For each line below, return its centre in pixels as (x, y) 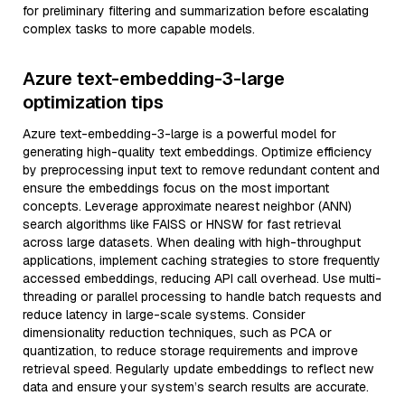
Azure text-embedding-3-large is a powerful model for (179, 134)
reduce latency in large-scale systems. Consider (164, 315)
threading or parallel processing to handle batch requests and (202, 297)
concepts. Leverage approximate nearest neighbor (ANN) (187, 206)
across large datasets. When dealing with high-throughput (192, 242)
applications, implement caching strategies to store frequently (202, 260)
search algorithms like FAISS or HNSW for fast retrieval (182, 224)
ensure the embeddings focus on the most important (176, 188)
